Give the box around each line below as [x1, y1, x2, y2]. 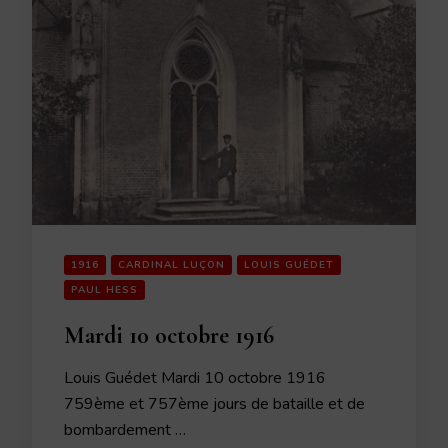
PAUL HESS [71, 282, 138, 297]
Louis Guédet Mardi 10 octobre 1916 [64, 366, 326, 389]
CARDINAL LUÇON [118, 257, 225, 272]
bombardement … [64, 418, 186, 441]
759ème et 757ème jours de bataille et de [64, 392, 365, 415]
